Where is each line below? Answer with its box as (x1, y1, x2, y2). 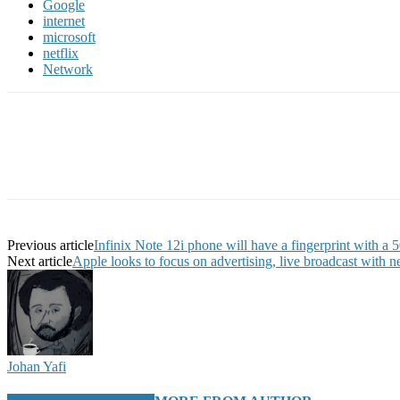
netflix (43, 45, 79, 61)
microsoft (43, 29, 96, 45)
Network (43, 61, 93, 77)
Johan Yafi (7, 358, 66, 374)
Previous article (7, 237, 94, 253)
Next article (7, 253, 72, 269)
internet (43, 12, 85, 29)
